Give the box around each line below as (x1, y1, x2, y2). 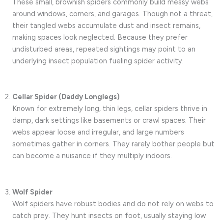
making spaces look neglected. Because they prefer (12, 32, 188, 42)
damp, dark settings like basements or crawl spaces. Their (12, 116, 206, 125)
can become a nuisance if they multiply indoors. (12, 151, 172, 161)
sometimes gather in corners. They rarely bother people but (12, 139, 215, 149)
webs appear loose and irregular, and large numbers (12, 128, 184, 137)
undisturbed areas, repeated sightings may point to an (12, 44, 195, 54)
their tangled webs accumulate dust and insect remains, (12, 21, 200, 30)
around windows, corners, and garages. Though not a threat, (12, 9, 213, 18)
